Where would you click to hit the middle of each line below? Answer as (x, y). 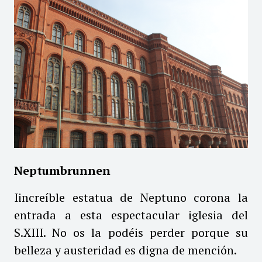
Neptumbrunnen (62, 170)
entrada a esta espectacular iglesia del (131, 215)
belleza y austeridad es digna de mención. (125, 250)
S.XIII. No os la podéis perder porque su (131, 232)
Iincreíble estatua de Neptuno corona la (131, 197)
